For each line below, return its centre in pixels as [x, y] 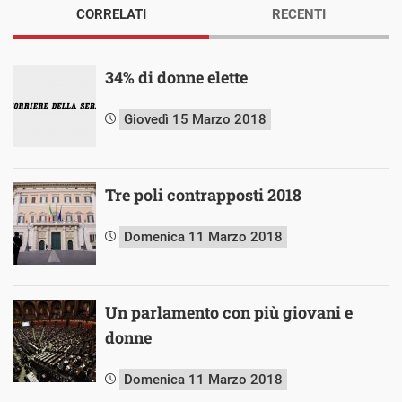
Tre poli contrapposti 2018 [203, 194]
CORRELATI [111, 14]
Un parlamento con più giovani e [229, 312]
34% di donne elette [176, 77]
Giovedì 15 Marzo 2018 [195, 119]
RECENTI [299, 14]
